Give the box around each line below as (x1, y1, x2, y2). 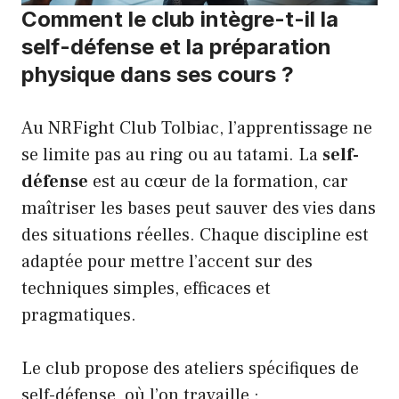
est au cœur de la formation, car (88, 170, 348, 194)
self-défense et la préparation (21, 34, 331, 61)
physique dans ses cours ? (21, 61, 294, 88)
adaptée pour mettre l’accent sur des (21, 250, 313, 274)
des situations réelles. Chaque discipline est (21, 224, 369, 248)
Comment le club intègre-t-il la (21, 6, 338, 33)
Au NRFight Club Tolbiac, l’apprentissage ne (21, 117, 372, 141)
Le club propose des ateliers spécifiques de (21, 357, 359, 381)
